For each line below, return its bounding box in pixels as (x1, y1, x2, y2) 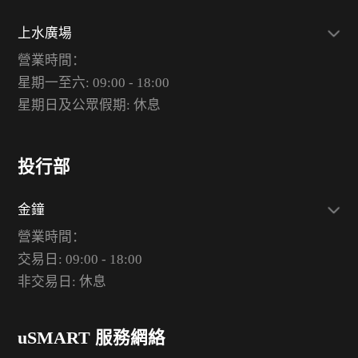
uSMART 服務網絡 (17, 328, 165, 348)
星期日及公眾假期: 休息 (17, 97, 161, 113)
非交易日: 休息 (17, 273, 106, 289)
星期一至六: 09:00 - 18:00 (17, 75, 169, 91)
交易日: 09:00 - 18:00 (17, 251, 142, 267)
